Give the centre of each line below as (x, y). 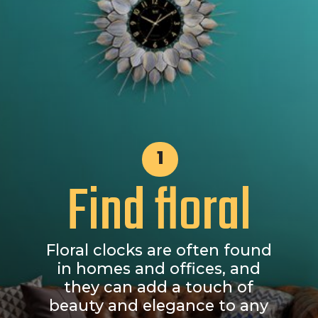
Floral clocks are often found (159, 250)
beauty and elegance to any (159, 306)
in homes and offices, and (159, 269)
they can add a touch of (159, 287)
